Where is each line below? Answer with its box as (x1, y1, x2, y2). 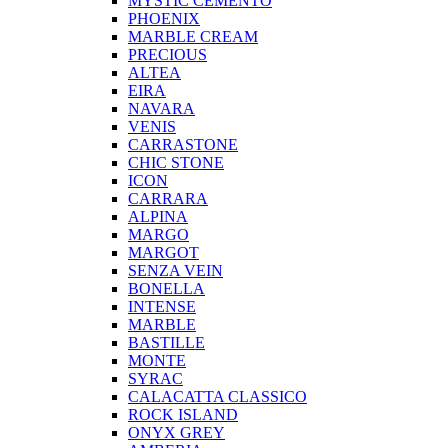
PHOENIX (128, 10, 200, 28)
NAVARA (128, 100, 195, 118)
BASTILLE (128, 334, 205, 352)
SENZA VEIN (128, 262, 223, 280)
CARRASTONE (128, 136, 238, 154)
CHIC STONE (128, 154, 224, 172)
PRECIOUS (128, 46, 207, 64)
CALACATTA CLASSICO (128, 388, 307, 406)
